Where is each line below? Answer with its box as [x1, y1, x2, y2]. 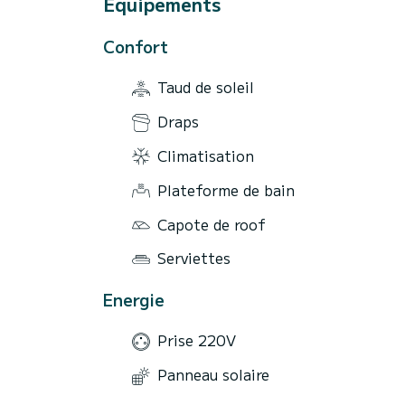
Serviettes [157, 247, 231, 269]
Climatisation [157, 144, 254, 166]
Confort [103, 33, 168, 58]
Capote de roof [157, 212, 266, 235]
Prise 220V [157, 329, 236, 352]
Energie [103, 287, 165, 311]
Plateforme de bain [157, 178, 295, 201]
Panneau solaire [157, 363, 269, 386]
